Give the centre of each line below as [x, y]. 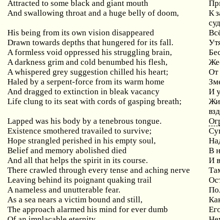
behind [50, 180]
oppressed [82, 52]
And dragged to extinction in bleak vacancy [84, 92]
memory [60, 151]
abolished [93, 151]
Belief [18, 151]
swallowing [44, 13]
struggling [132, 52]
